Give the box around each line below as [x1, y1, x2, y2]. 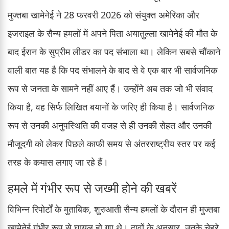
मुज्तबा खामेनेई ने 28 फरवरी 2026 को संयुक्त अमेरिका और [8, 8, 199, 21]
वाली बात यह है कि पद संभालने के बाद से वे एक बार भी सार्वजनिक [8, 63, 217, 76]
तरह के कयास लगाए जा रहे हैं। [8, 155, 108, 168]
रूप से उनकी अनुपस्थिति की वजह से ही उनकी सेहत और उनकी [8, 119, 212, 131]
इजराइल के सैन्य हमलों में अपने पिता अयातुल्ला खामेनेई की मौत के [8, 27, 217, 39]
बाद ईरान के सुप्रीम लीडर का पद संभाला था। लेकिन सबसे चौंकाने [8, 45, 220, 58]
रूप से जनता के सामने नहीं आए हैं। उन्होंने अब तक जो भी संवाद [8, 82, 213, 95]
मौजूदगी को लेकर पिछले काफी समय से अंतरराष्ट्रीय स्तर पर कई [8, 137, 215, 150]
